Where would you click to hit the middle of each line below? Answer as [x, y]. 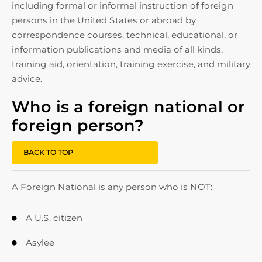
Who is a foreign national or [128, 107]
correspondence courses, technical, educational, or [125, 35]
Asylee [40, 242]
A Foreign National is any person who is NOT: [112, 187]
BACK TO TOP [48, 152]
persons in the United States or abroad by [104, 20]
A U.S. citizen [54, 218]
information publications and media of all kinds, [117, 49]
